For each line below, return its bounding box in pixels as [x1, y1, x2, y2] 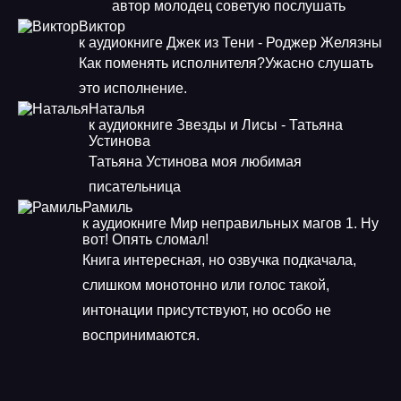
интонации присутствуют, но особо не [82, 303, 331, 318]
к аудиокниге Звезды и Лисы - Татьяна [89, 117, 343, 132]
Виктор [79, 19, 125, 34]
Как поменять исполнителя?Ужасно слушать [79, 55, 373, 71]
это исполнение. [79, 81, 187, 96]
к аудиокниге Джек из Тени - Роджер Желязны [79, 35, 382, 50]
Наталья [89, 101, 145, 116]
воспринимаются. [82, 328, 203, 343]
